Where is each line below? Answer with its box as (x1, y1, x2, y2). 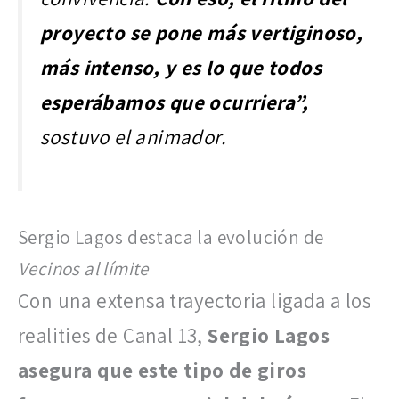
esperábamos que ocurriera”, (40, 88, 309, 116)
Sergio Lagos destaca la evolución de (18, 225, 324, 250)
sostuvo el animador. (40, 123, 226, 151)
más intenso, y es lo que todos (40, 53, 322, 81)
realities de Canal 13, (18, 322, 208, 350)
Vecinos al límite (18, 256, 149, 281)
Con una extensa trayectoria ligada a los (18, 288, 370, 315)
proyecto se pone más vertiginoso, (40, 19, 363, 46)
